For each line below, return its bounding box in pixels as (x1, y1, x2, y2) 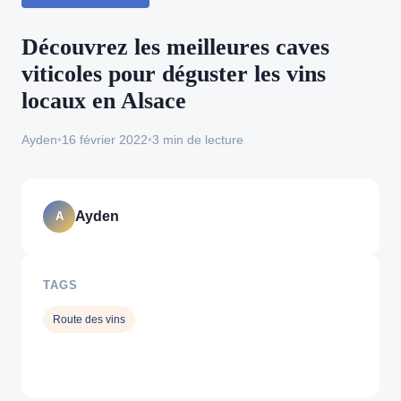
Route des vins (53, 313, 126, 327)
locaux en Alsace (21, 87, 186, 114)
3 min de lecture (152, 132, 243, 147)
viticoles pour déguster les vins (21, 60, 326, 87)
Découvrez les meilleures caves (21, 33, 329, 60)
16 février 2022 (62, 132, 148, 147)
